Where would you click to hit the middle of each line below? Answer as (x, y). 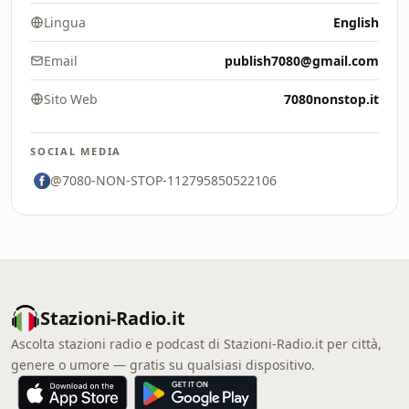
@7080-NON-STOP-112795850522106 (163, 180)
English (356, 22)
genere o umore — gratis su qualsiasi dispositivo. (163, 365)
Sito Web (71, 99)
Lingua (65, 22)
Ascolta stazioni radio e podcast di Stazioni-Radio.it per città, (196, 344)
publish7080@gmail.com (302, 61)
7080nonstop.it (331, 99)
